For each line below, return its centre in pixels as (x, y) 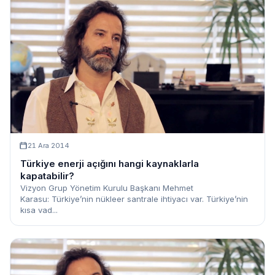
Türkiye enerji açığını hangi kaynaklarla (110, 164)
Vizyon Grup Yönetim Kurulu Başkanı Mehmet (107, 188)
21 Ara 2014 (48, 146)
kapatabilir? (47, 176)
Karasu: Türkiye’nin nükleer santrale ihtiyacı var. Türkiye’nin (134, 199)
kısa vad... (39, 210)
